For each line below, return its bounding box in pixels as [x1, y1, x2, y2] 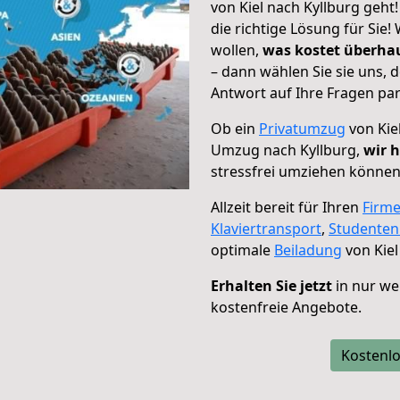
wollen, [211, 40, 262, 60]
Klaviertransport [211, 219, 321, 238]
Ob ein [211, 119, 259, 138]
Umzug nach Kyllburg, [211, 140, 363, 160]
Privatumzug [259, 119, 346, 138]
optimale [211, 240, 274, 260]
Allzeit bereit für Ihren [211, 197, 362, 217]
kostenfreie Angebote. [211, 297, 362, 317]
